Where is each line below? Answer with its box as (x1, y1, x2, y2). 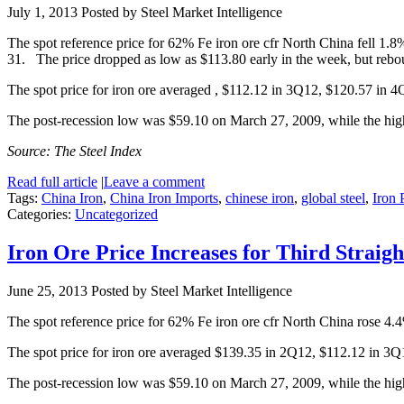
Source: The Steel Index (7, 143, 142, 160)
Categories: (7, 207, 75, 223)
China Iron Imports (110, 190, 218, 207)
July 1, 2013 (7, 5, 78, 21)
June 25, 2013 (7, 283, 87, 299)
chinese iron (225, 190, 294, 207)
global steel (301, 190, 365, 207)
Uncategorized (75, 207, 158, 223)
